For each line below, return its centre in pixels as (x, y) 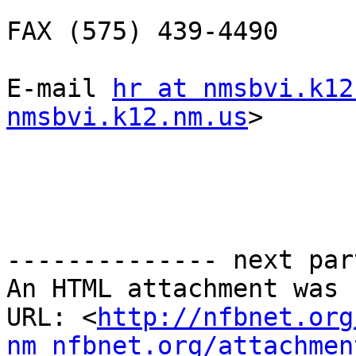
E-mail (59, 89)
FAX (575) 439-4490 (142, 31)
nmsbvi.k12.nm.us (127, 117)
